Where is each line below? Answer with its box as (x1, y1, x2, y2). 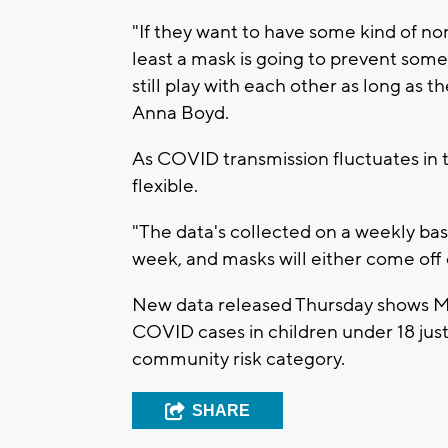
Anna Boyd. (132, 101, 229, 126)
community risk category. (132, 347, 345, 372)
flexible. (132, 174, 198, 199)
